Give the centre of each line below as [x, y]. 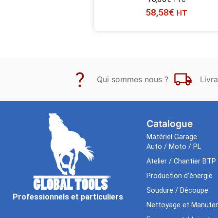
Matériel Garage [172, 137]
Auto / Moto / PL [173, 146]
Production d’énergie [179, 176]
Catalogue [169, 123]
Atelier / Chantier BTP [181, 161]
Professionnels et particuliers [68, 197]
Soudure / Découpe [177, 190]
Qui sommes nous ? [133, 79]
